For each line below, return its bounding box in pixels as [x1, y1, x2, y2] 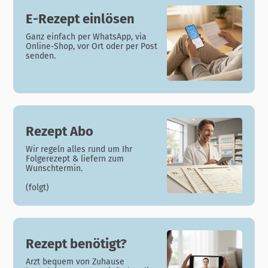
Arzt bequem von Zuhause [26, 256, 125, 267]
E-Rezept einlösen [26, 11, 135, 28]
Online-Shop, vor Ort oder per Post [26, 41, 158, 52]
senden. [26, 51, 56, 62]
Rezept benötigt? [26, 235, 127, 252]
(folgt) [26, 182, 50, 193]
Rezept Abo [26, 123, 94, 139]
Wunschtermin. [26, 163, 83, 173]
